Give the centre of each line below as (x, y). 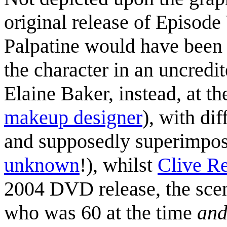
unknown (42, 165)
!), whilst (119, 165)
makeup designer (73, 118)
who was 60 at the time (101, 213)
